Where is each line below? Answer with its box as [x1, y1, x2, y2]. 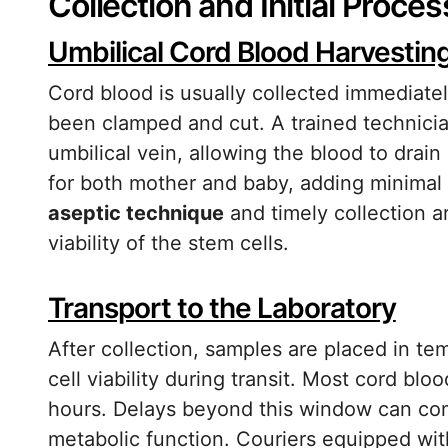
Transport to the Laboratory [48, 291, 396, 325]
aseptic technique [48, 201, 224, 225]
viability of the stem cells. [48, 231, 289, 255]
